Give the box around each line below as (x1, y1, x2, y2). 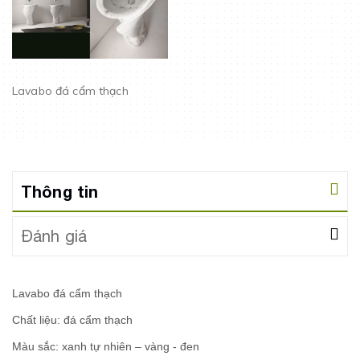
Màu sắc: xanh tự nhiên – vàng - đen (12, 339, 199, 353)
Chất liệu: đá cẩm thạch (12, 313, 133, 326)
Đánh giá (21, 226, 88, 245)
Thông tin (21, 181, 99, 201)
